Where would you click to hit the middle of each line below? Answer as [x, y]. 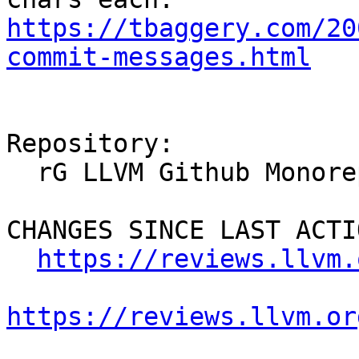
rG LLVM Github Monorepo [22, 173]
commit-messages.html [159, 57]
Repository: [90, 144]
